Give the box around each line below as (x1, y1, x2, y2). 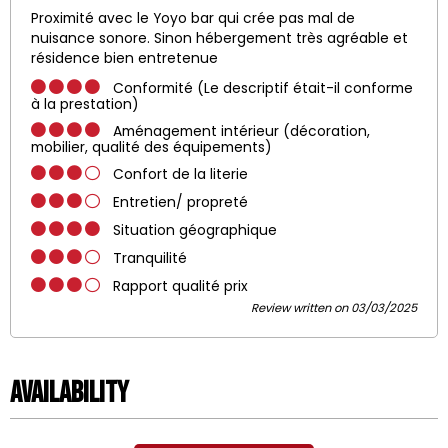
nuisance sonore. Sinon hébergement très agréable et (31, 29, 408, 49)
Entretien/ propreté (113, 193, 248, 213)
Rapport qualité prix (113, 277, 248, 297)
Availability (10, 375, 129, 412)
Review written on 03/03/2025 (251, 300, 417, 317)
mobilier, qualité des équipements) (31, 138, 272, 158)
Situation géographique (113, 221, 277, 241)
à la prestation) (31, 95, 139, 115)
